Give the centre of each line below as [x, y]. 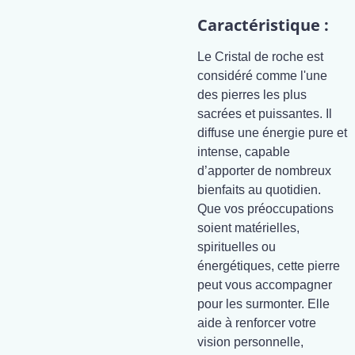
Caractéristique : [263, 25]
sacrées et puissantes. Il [265, 114]
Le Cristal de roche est [260, 57]
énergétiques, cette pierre [269, 266]
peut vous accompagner [265, 285]
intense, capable [244, 152]
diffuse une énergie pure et [272, 133]
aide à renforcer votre [257, 323]
